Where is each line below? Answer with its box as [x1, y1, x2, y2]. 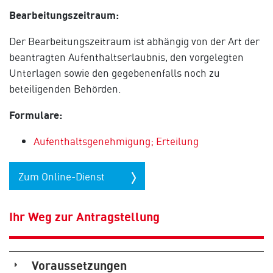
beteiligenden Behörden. [9, 82, 129, 95]
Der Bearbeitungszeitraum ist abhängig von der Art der [9, 34, 260, 48]
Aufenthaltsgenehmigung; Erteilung [34, 134, 199, 147]
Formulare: [9, 108, 62, 121]
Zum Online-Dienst [18, 169, 107, 183]
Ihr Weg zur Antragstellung [9, 208, 160, 224]
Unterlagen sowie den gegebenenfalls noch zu [9, 66, 220, 79]
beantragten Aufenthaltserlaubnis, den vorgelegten [9, 50, 244, 63]
